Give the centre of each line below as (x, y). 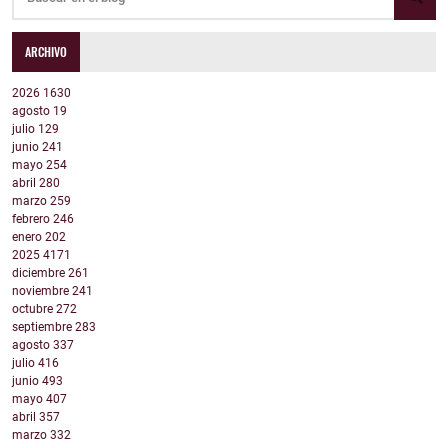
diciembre (40, 273)
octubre (34, 309)
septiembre (43, 327)
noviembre (42, 291)
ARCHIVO (46, 51)
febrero (32, 219)
